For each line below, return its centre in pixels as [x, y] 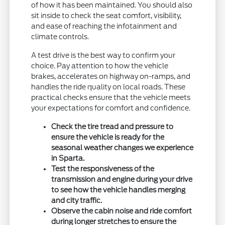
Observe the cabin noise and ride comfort [122, 211]
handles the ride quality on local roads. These [108, 87]
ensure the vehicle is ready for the [108, 137]
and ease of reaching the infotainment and [104, 26]
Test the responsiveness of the [103, 169]
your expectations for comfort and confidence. [111, 108]
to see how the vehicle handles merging [119, 190]
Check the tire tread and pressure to [113, 127]
